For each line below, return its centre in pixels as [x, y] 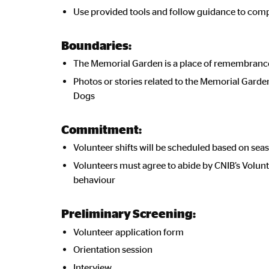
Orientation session [113, 249]
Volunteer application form [128, 231]
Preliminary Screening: [128, 213]
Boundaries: [96, 45]
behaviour [94, 179]
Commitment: [101, 129]
